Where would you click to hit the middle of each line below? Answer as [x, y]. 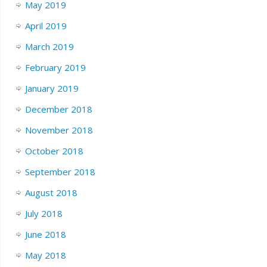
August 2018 [51, 192]
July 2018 [44, 213]
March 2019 [49, 46]
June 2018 [45, 234]
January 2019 [52, 88]
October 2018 [54, 150]
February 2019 [55, 67]
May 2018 [45, 255]
